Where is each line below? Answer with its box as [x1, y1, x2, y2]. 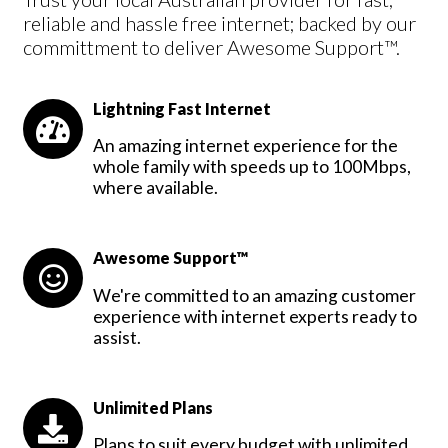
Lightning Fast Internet [93, 98, 271, 118]
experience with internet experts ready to [93, 305, 417, 327]
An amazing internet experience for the [93, 135, 398, 157]
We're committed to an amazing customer [93, 284, 416, 306]
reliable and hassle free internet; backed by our [23, 10, 416, 35]
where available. [93, 177, 218, 199]
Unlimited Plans [93, 397, 213, 417]
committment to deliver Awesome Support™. [23, 34, 400, 59]
